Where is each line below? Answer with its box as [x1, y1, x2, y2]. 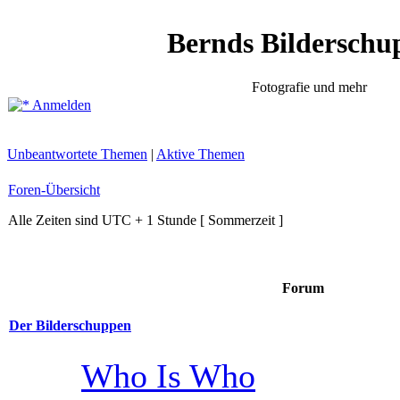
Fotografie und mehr [252, 79, 367, 95]
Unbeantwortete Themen [7, 146, 147, 162]
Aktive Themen [156, 146, 245, 162]
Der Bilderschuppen [9, 318, 131, 334]
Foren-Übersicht [8, 182, 100, 197]
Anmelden [29, 97, 91, 112]
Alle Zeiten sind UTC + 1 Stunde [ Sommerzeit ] [8, 212, 283, 228]
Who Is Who [81, 357, 255, 395]
